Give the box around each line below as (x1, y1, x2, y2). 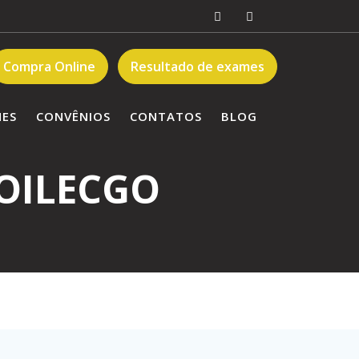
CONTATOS (130, 108, 202, 124)
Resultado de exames (131, 58, 264, 75)
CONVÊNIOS (36, 108, 111, 124)
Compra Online (3, 58, 95, 75)
